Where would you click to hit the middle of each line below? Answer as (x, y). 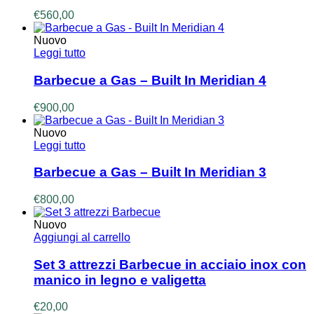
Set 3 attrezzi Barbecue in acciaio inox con (170, 264)
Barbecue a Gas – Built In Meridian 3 (150, 172)
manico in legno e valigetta (120, 280)
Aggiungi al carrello (82, 237)
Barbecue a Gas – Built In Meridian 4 (150, 80)
